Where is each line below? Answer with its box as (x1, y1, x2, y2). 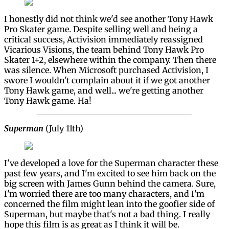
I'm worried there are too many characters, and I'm (4, 188, 204, 199)
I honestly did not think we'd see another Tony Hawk (4, 13, 213, 24)
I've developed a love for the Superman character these (4, 157, 218, 168)
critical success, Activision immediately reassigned (4, 34, 203, 44)
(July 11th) (45, 123, 83, 133)
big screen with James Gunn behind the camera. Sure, (4, 178, 216, 189)
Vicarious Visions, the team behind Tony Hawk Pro (4, 44, 204, 55)
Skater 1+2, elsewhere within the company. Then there (4, 54, 216, 65)
